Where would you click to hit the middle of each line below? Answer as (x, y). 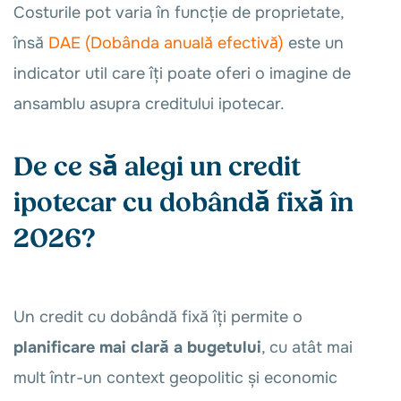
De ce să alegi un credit (157, 167)
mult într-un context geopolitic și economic (175, 378)
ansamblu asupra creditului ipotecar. (149, 104)
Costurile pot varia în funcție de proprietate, (179, 13)
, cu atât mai (307, 347)
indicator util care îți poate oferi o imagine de (182, 73)
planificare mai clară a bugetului (137, 347)
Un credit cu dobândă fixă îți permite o (158, 317)
